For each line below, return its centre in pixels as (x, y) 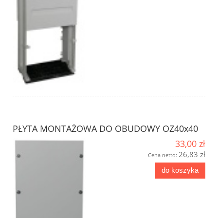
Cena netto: (163, 155)
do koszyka (180, 170)
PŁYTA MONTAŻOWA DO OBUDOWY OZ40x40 (105, 128)
